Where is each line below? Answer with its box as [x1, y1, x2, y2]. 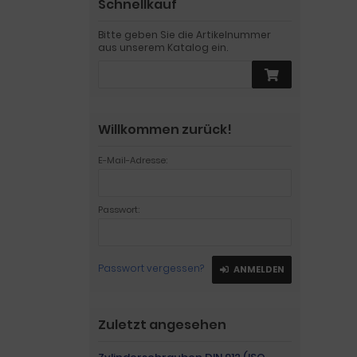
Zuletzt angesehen [98, 316, 226, 334]
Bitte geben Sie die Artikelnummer [98, 28, 271, 41]
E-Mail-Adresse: [98, 154, 167, 167]
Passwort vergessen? [98, 261, 204, 275]
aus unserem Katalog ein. [98, 41, 228, 54]
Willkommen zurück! [98, 120, 232, 139]
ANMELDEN [233, 263, 284, 276]
